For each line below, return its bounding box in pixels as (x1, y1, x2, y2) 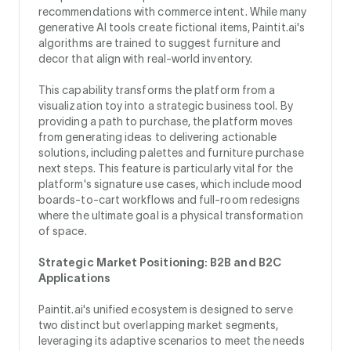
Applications (38, 272, 110, 284)
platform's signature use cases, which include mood (38, 178, 302, 190)
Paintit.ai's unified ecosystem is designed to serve (38, 303, 293, 316)
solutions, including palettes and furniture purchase (38, 147, 304, 159)
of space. (38, 225, 87, 237)
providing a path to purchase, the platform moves (38, 115, 294, 128)
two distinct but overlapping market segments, (38, 319, 279, 331)
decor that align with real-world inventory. (38, 52, 253, 65)
